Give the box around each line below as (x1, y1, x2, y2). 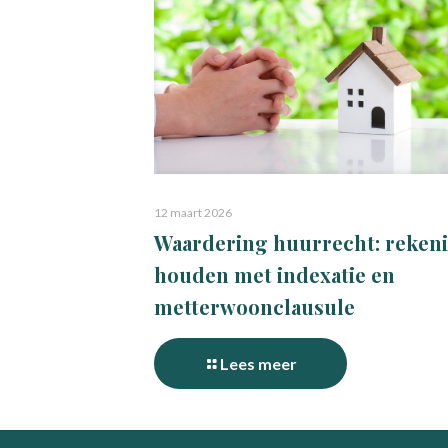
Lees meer (220, 354, 297, 374)
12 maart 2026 (154, 205, 232, 221)
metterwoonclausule (154, 293, 355, 321)
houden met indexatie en (154, 261, 395, 289)
